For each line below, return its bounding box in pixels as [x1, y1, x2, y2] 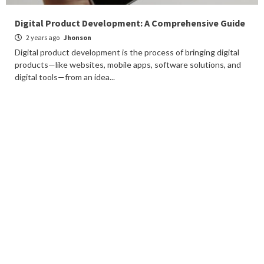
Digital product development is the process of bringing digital [15, 47, 239, 57]
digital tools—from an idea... [15, 72, 115, 82]
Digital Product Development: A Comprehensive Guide [15, 17, 245, 29]
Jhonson [64, 33, 91, 42]
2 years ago [25, 33, 61, 42]
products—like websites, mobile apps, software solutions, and [15, 60, 241, 70]
